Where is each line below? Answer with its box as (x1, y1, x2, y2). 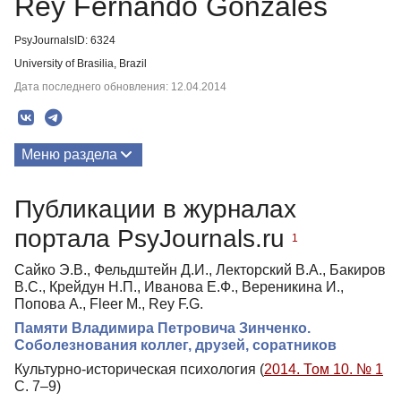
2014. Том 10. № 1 (264, 361, 383, 377)
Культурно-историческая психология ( (14, 361, 264, 377)
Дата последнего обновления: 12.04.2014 (14, 81, 226, 93)
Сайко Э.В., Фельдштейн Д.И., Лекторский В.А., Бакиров (14, 261, 386, 277)
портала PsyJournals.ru (14, 224, 292, 252)
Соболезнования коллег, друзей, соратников (14, 337, 337, 353)
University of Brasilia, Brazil (14, 57, 147, 70)
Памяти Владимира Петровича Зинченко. (14, 320, 311, 336)
